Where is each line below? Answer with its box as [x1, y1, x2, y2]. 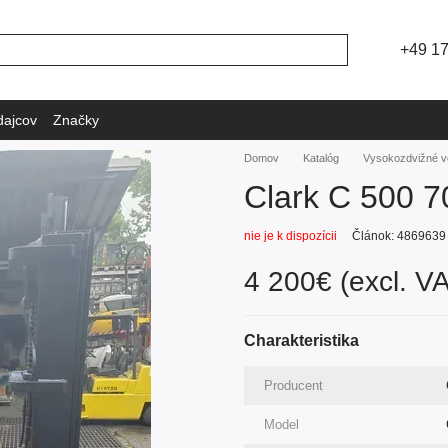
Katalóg [303, 152, 339, 164]
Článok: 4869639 [352, 229, 446, 243]
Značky [53, 111, 99, 128]
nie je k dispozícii [244, 229, 337, 243]
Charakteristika [244, 332, 359, 349]
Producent [264, 378, 323, 393]
